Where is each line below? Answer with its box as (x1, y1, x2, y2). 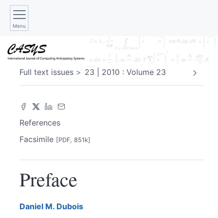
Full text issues (19, 67, 73, 77)
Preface (19, 165, 77, 192)
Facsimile (19, 134, 56, 144)
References (19, 117, 60, 127)
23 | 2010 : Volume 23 (85, 67, 166, 77)
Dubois (56, 201, 83, 211)
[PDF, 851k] (56, 136, 91, 144)
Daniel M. (19, 201, 56, 211)
